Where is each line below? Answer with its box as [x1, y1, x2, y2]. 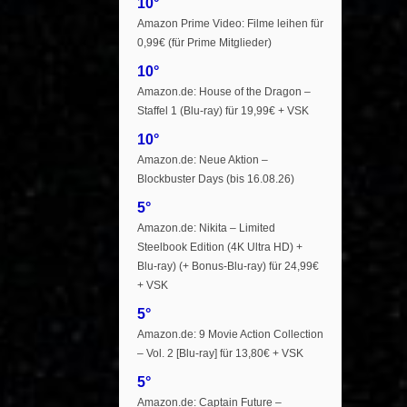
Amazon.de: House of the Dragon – [137, 85, 311, 98]
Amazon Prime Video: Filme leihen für [137, 17, 323, 30]
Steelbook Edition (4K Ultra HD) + [137, 241, 303, 253]
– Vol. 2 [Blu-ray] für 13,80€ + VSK [137, 347, 303, 360]
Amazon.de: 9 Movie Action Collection [137, 328, 323, 341]
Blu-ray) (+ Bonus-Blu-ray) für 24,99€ [137, 260, 319, 273]
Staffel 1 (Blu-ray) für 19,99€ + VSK [137, 104, 309, 117]
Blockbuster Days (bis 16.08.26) [137, 173, 294, 185]
